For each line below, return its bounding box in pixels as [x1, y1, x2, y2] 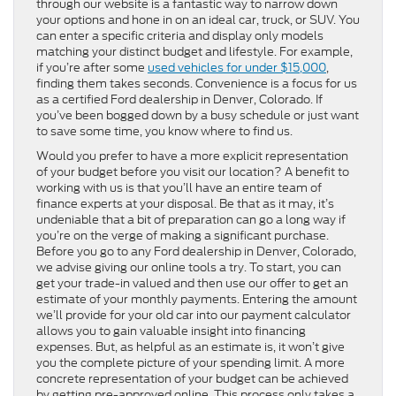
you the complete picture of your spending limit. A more [36, 354, 345, 372]
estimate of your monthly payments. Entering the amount [36, 291, 357, 308]
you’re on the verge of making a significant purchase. [36, 227, 329, 245]
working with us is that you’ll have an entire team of [36, 179, 322, 197]
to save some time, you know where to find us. [36, 123, 293, 141]
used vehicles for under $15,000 [148, 59, 326, 77]
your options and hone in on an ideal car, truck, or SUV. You [36, 11, 360, 29]
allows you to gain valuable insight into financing [36, 323, 306, 340]
